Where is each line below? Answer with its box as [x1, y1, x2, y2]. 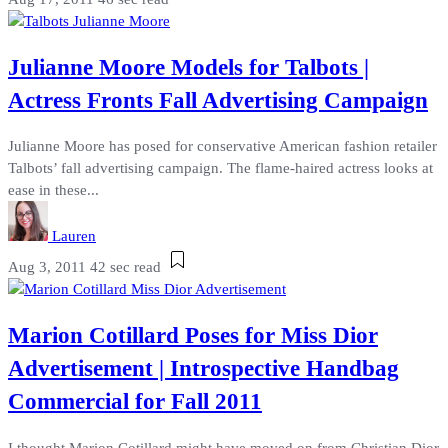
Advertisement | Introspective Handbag [8, 356, 399, 382]
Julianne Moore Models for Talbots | [8, 54, 369, 80]
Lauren [52, 228, 96, 245]
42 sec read [90, 259, 161, 276]
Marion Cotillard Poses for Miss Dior [8, 323, 378, 349]
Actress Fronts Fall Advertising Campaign [8, 87, 428, 113]
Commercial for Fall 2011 [8, 389, 262, 415]
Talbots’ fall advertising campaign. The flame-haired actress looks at [8, 160, 433, 177]
